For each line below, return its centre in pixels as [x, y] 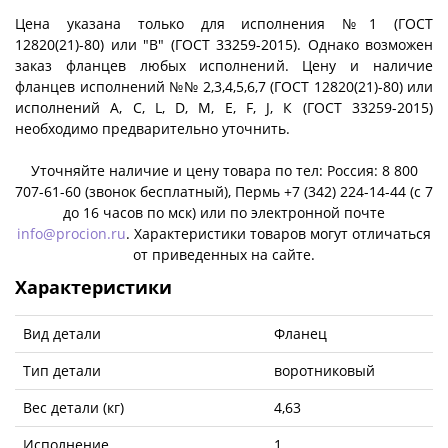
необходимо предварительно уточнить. [152, 128]
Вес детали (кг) [73, 407]
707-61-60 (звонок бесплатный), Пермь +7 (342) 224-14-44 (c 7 [224, 191]
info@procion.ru [71, 233]
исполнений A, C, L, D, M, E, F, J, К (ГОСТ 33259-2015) [224, 107]
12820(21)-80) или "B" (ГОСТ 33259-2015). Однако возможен [224, 44]
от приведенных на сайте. [224, 254]
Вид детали [62, 333]
